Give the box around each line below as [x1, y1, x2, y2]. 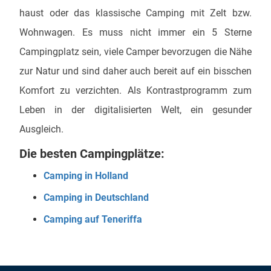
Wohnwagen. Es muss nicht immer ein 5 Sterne [19, 27, 252, 38]
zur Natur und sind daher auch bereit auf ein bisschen [19, 65, 252, 77]
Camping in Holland [44, 170, 128, 181]
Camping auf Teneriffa [44, 214, 142, 225]
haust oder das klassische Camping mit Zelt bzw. [19, 7, 252, 19]
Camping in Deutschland [44, 192, 149, 203]
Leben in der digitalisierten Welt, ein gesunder [19, 104, 252, 116]
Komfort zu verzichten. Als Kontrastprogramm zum [19, 85, 252, 96]
